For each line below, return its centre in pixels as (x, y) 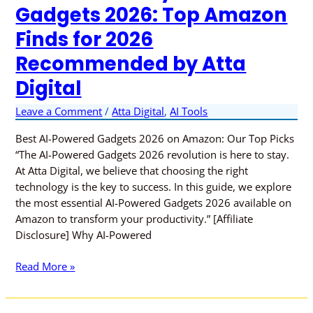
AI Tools (189, 111)
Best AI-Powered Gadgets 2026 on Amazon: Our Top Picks (155, 138)
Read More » (45, 266)
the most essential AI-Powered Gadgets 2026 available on (154, 202)
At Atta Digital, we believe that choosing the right (132, 170)
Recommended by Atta (131, 64)
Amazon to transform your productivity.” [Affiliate (134, 218)
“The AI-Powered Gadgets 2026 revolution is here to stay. (153, 154)
